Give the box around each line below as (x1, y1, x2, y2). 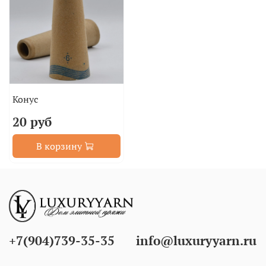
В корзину (36, 140, 82, 153)
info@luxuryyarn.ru (136, 232, 256, 249)
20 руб (12, 113, 52, 131)
